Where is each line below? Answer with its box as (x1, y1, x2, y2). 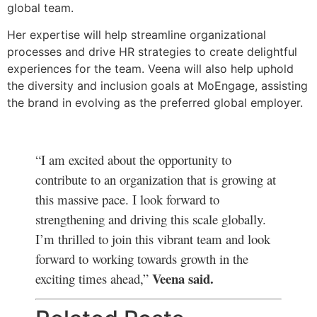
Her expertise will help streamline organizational (7, 28, 266, 42)
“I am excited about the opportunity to (35, 150, 231, 168)
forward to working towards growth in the (35, 249, 248, 267)
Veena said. (152, 268, 214, 288)
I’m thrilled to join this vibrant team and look (35, 229, 270, 248)
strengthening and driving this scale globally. (35, 209, 266, 228)
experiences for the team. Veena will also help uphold (7, 62, 294, 76)
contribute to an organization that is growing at (35, 170, 276, 188)
